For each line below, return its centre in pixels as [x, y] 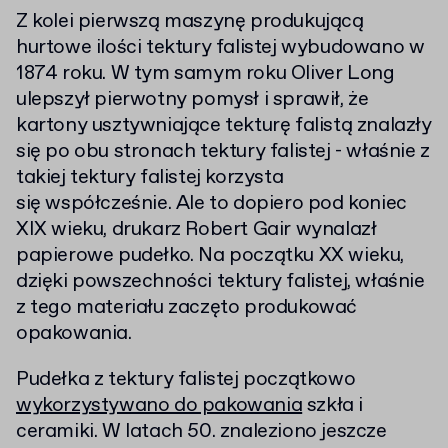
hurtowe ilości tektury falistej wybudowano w [220, 47]
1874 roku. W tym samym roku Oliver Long [205, 73]
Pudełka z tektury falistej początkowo [186, 379]
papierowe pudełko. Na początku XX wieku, [210, 255]
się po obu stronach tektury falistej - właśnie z [223, 151]
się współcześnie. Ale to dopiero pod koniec [211, 203]
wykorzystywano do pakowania [159, 405]
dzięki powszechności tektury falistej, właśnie [220, 281]
